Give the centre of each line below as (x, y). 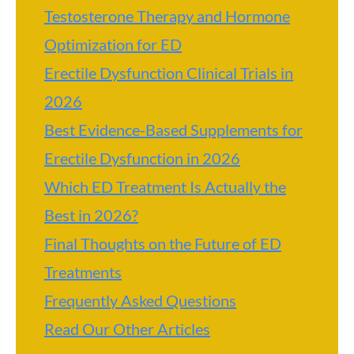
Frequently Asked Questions (140, 300)
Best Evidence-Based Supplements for (173, 130)
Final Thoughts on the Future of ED (163, 243)
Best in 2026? (91, 215)
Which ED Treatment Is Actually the (165, 186)
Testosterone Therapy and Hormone (167, 16)
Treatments (83, 272)
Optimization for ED (113, 44)
